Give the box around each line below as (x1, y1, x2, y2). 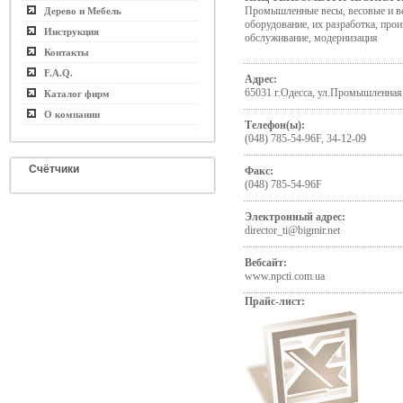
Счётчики (29, 163, 79, 175)
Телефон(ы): (245, 119, 305, 131)
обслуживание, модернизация (245, 31, 378, 44)
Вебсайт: (245, 256, 287, 269)
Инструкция (36, 26, 99, 37)
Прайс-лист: (245, 295, 305, 308)
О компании (36, 109, 100, 120)
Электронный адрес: (245, 210, 345, 223)
